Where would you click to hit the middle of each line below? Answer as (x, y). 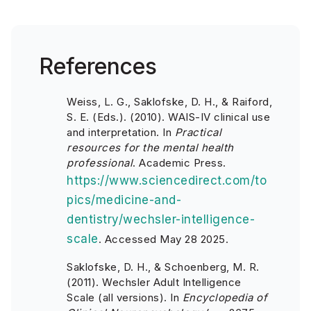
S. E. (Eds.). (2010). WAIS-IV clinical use (168, 117)
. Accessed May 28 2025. (163, 239)
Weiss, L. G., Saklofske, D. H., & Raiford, (169, 102)
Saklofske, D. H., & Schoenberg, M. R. (163, 267)
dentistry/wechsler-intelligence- (161, 219)
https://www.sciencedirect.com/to (167, 180)
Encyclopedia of (225, 297)
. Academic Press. (179, 163)
